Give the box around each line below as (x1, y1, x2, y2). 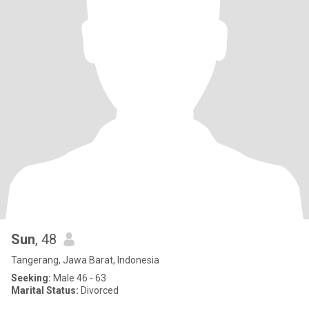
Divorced (79, 285, 119, 296)
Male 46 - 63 (51, 272, 106, 283)
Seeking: (11, 272, 51, 283)
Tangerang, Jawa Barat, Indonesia (11, 255, 159, 266)
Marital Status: (11, 285, 79, 296)
